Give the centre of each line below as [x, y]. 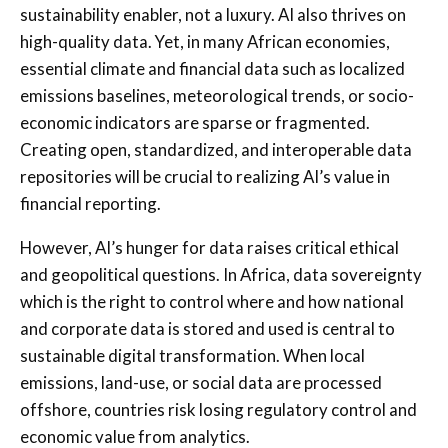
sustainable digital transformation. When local [192, 355]
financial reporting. [90, 203]
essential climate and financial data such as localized [212, 68]
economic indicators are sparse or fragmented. [195, 122]
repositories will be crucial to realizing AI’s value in [205, 176]
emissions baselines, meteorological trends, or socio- [217, 95]
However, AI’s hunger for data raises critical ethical [209, 247]
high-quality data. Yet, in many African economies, [205, 41]
